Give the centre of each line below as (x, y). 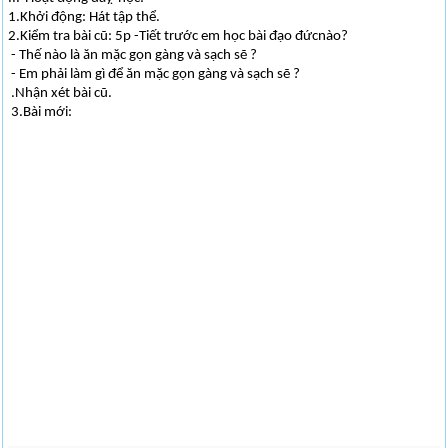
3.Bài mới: (40, 112)
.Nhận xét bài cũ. (60, 93)
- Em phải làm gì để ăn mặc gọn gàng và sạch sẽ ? (154, 74)
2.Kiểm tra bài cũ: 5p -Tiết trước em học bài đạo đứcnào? (178, 36)
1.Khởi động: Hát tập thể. (84, 17)
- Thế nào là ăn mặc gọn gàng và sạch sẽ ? (133, 55)
